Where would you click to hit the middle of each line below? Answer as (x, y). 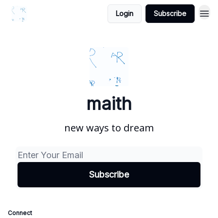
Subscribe (170, 13)
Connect (20, 213)
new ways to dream (109, 128)
